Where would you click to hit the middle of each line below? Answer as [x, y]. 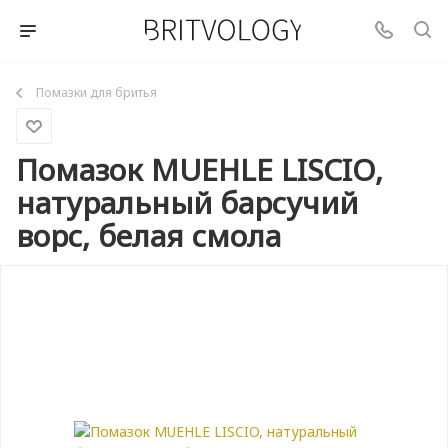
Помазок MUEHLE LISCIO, [199, 169]
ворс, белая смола [148, 235]
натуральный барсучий [187, 202]
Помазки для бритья [96, 92]
